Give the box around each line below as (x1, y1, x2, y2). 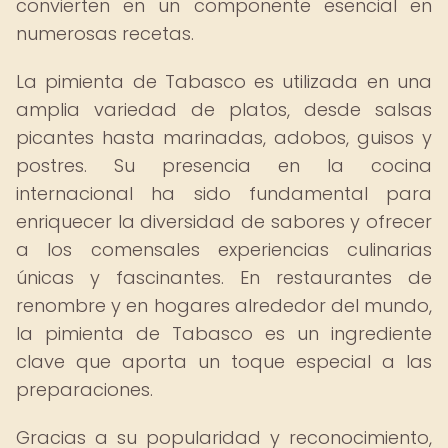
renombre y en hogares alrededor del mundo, (16, 293, 432, 318)
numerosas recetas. (16, 21, 194, 46)
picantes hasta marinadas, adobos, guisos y (16, 125, 432, 150)
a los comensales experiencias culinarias (16, 237, 432, 262)
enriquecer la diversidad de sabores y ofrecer (16, 209, 432, 234)
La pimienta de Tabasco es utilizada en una (16, 69, 432, 94)
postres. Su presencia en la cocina (16, 153, 432, 178)
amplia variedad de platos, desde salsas (16, 97, 432, 122)
